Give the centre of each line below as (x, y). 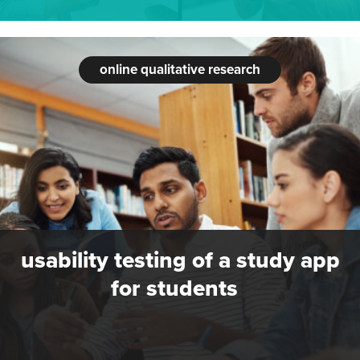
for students (180, 288)
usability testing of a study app (180, 260)
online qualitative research (180, 69)
